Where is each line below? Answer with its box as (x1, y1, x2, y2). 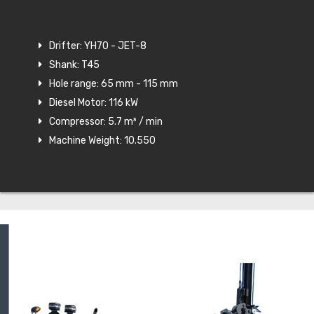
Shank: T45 (49, 59, 100, 71)
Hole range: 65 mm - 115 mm (49, 78, 178, 90)
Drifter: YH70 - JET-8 (49, 40, 146, 53)
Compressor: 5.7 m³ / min (49, 116, 163, 128)
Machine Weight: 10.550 (49, 135, 156, 147)
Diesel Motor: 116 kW (49, 97, 138, 109)
